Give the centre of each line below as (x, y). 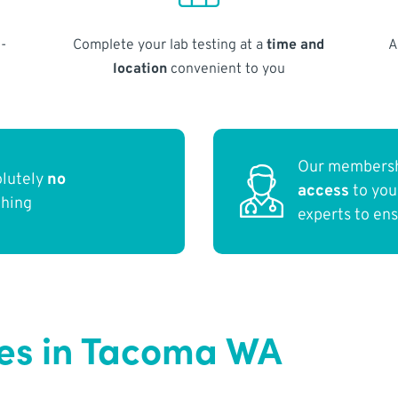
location (139, 69)
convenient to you (226, 69)
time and (296, 45)
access (324, 192)
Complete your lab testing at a (170, 45)
